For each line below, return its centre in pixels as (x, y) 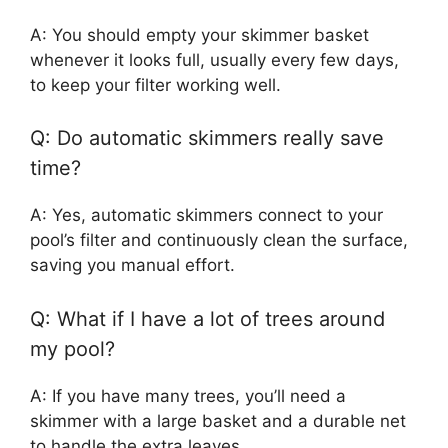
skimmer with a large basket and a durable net (218, 420)
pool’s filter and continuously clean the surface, (219, 240)
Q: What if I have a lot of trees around (207, 318)
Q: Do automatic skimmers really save (207, 138)
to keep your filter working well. (155, 84)
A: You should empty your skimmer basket (199, 34)
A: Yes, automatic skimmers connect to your (206, 215)
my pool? (72, 348)
